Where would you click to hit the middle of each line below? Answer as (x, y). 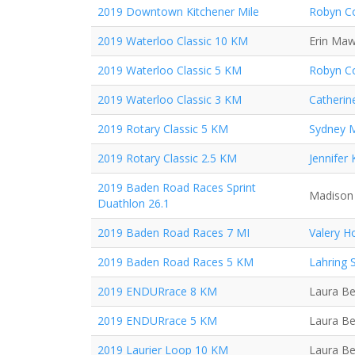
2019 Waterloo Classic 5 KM (170, 70)
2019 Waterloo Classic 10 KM (173, 41)
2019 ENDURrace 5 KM (157, 321)
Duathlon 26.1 (134, 203)
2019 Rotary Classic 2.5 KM (167, 158)
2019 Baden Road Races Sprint (177, 187)
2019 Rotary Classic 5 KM (163, 129)
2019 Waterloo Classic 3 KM (170, 99)
